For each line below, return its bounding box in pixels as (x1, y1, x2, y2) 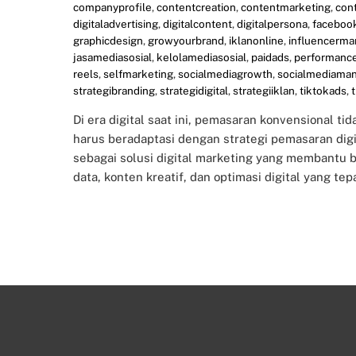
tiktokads (300, 84, 346, 98)
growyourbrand (148, 34, 224, 48)
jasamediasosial (73, 51, 152, 64)
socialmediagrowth (178, 68, 273, 81)
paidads (251, 51, 289, 64)
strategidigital (160, 84, 228, 98)
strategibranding (73, 84, 155, 98)
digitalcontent (163, 17, 232, 31)
